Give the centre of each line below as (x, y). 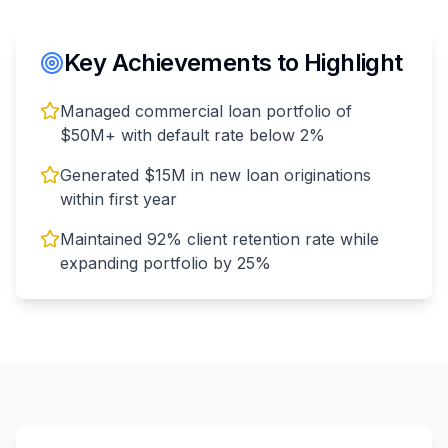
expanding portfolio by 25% (165, 263)
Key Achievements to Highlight (233, 63)
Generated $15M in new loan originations (215, 175)
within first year (118, 199)
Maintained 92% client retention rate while (219, 239)
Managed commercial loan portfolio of (206, 111)
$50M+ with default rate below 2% (192, 135)
